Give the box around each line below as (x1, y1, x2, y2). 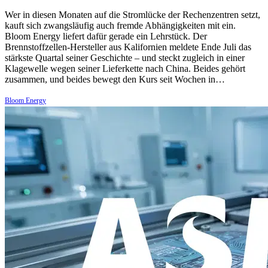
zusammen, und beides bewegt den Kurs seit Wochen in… (5, 74, 225, 85)
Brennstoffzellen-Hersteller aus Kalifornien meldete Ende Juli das (5, 42, 251, 53)
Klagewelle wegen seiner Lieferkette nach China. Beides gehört (5, 63, 245, 74)
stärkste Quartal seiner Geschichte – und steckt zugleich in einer (5, 53, 245, 63)
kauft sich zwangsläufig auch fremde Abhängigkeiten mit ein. (5, 20, 236, 31)
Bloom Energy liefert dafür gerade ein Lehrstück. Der (5, 31, 207, 42)
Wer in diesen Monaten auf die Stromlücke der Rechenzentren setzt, (5, 10, 260, 20)
